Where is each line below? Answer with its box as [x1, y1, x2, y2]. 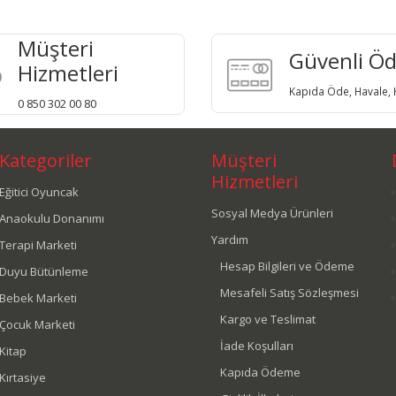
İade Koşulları [219, 337, 293, 354]
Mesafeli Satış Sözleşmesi [219, 284, 359, 301]
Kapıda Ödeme [219, 363, 301, 380]
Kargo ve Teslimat [219, 310, 316, 327]
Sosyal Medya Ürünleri [210, 204, 333, 221]
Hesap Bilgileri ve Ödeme [219, 257, 354, 274]
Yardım [210, 231, 248, 247]
